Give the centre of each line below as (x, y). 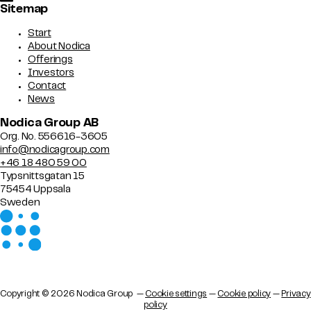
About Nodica (59, 47)
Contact (47, 86)
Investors (51, 73)
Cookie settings (176, 295)
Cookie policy (244, 295)
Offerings (50, 60)
